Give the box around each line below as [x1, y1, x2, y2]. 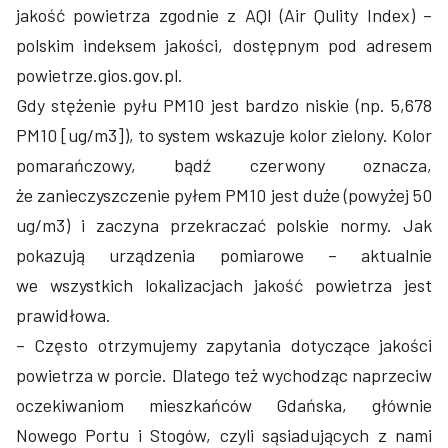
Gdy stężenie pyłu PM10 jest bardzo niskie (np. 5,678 [16, 93, 432, 116]
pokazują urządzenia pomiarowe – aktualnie [16, 243, 432, 266]
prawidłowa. [16, 303, 111, 326]
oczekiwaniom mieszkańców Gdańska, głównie [16, 393, 432, 416]
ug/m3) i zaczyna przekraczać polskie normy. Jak [16, 213, 432, 236]
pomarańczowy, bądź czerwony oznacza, [16, 153, 432, 176]
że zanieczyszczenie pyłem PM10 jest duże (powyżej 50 [16, 183, 432, 206]
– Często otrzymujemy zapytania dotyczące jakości [16, 333, 432, 356]
